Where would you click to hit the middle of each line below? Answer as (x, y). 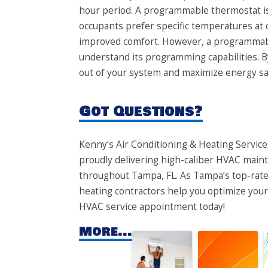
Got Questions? (141, 112)
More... (106, 231)
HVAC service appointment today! (152, 207)
